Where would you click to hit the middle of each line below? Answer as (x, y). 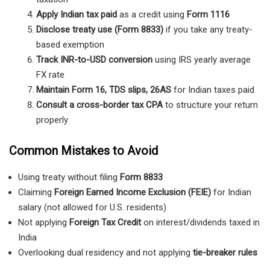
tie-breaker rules (225, 252)
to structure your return (212, 105)
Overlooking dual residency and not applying (105, 252)
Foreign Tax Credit (105, 222)
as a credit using (152, 15)
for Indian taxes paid (213, 90)
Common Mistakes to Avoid (83, 150)
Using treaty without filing (69, 177)
